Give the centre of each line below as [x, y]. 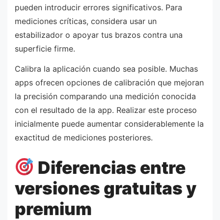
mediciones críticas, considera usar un [86, 21]
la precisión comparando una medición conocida [105, 96]
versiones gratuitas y [106, 188]
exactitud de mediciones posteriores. [84, 138]
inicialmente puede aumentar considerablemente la [109, 124]
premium [53, 208]
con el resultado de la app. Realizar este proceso [106, 110]
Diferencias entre [110, 167]
